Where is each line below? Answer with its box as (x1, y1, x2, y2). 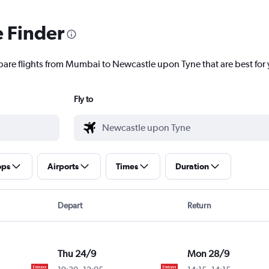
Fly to (73, 94, 93, 104)
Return (187, 201, 212, 211)
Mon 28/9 (187, 248, 229, 260)
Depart (57, 201, 82, 211)
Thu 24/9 (58, 248, 97, 260)
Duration (175, 162, 209, 172)
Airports (47, 162, 79, 172)
